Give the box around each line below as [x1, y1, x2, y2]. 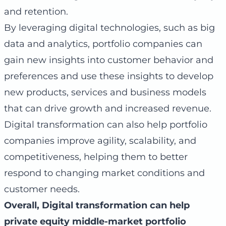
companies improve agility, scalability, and [4, 135, 196, 147]
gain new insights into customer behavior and [4, 54, 213, 66]
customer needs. [4, 184, 80, 195]
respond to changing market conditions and [4, 167, 205, 179]
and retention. [4, 6, 68, 18]
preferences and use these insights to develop [4, 71, 213, 82]
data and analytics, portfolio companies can [4, 38, 202, 50]
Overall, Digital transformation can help [4, 200, 190, 211]
